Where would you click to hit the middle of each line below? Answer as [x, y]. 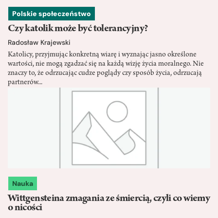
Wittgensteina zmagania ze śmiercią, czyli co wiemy [109, 199]
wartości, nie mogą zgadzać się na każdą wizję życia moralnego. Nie [106, 64]
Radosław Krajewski [39, 42]
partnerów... [25, 82]
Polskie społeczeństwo [52, 13]
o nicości [25, 208]
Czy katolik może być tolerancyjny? [78, 29]
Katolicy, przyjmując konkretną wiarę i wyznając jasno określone [102, 55]
